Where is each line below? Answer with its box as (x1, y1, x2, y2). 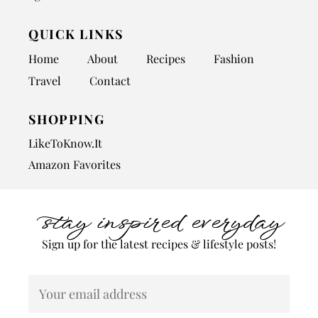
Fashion (214, 51, 254, 67)
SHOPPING (28, 111, 105, 128)
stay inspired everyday (39, 206, 279, 241)
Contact (89, 73, 131, 89)
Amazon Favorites (28, 157, 121, 172)
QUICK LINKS (28, 26, 124, 43)
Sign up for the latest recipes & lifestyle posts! (42, 236, 276, 252)
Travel (28, 73, 61, 89)
